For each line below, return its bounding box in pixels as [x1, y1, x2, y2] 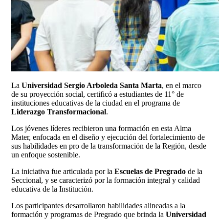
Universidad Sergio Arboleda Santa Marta [22, 81, 162, 90]
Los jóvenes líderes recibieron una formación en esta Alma [11, 124, 191, 133]
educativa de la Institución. [11, 185, 93, 194]
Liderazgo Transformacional [11, 108, 106, 116]
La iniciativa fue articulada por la [11, 167, 114, 176]
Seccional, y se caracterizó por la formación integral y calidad [11, 176, 200, 185]
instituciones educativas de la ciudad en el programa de [11, 99, 180, 108]
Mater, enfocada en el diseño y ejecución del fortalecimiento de [11, 133, 205, 142]
